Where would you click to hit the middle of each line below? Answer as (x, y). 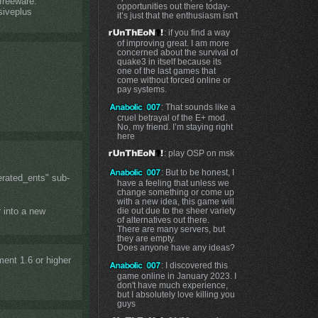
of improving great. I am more (173, 43)
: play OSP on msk (199, 153)
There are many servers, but (171, 229)
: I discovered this (195, 265)
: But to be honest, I (198, 172)
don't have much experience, (172, 285)
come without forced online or (174, 80)
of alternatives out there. (163, 219)
